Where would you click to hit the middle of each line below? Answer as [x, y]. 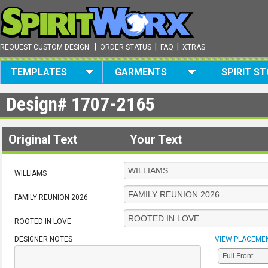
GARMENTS [141, 72]
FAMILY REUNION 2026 [51, 197]
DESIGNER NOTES [43, 239]
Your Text [156, 139]
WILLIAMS [31, 173]
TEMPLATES [39, 72]
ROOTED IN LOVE [43, 221]
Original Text [43, 139]
